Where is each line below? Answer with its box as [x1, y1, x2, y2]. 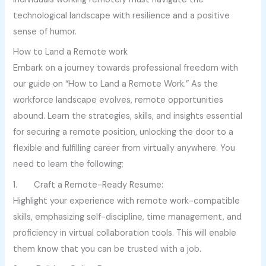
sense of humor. [13, 26, 77, 38]
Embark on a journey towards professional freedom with [13, 62, 239, 74]
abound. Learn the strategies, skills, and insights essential [13, 110, 243, 122]
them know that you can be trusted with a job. [13, 243, 202, 255]
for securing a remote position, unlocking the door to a [13, 126, 234, 138]
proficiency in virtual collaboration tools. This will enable [13, 227, 237, 239]
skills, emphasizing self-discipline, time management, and [13, 211, 242, 223]
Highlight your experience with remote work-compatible [13, 195, 240, 207]
